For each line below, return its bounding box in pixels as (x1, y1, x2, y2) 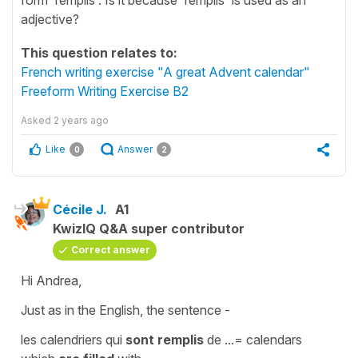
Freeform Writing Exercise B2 (21, 82, 189, 99)
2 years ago (54, 113, 109, 126)
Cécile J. (53, 201, 107, 217)
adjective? (21, 10, 79, 27)
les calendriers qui (21, 331, 125, 348)
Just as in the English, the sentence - (21, 301, 230, 318)
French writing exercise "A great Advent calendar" (21, 63, 310, 80)
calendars (243, 331, 302, 348)
